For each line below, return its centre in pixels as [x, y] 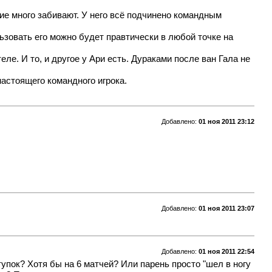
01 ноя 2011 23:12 [226, 121]
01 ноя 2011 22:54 [226, 251]
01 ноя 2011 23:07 [226, 208]
